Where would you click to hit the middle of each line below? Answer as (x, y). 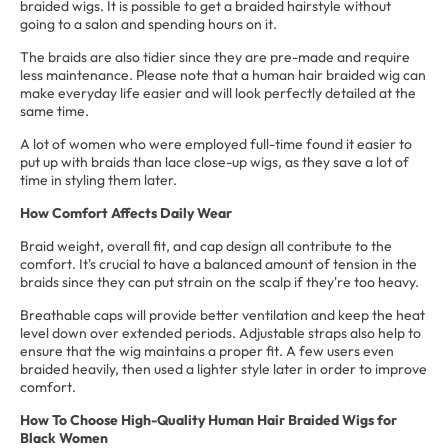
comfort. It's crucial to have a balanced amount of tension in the (218, 264)
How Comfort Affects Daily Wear (126, 213)
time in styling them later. (98, 180)
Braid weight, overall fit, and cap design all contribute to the (206, 246)
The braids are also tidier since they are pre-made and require (215, 57)
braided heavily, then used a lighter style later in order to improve (223, 369)
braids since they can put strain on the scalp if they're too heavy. (219, 282)
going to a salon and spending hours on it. (148, 24)
